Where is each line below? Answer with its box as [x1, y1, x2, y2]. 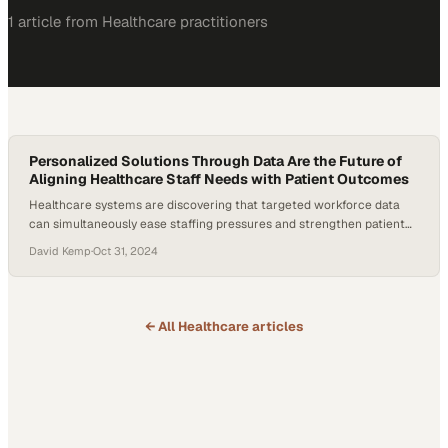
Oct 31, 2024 [93, 244, 158, 258]
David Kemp [29, 244, 91, 258]
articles [249, 318, 303, 335]
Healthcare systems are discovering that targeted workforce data [29, 197, 400, 213]
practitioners [176, 12, 268, 31]
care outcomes [29, 235, 115, 251]
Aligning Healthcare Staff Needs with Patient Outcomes [29, 170, 409, 188]
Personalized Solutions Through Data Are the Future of [29, 152, 402, 170]
